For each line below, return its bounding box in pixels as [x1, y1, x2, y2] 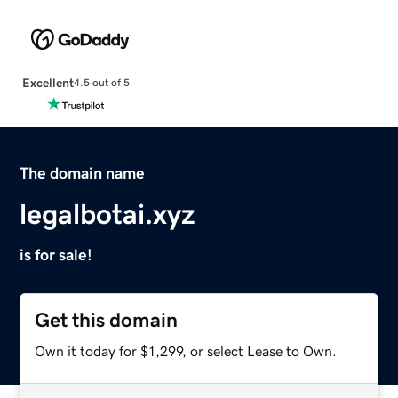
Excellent [21, 76, 74, 89]
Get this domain [35, 309, 179, 330]
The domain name [20, 164, 146, 181]
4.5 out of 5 [73, 77, 130, 89]
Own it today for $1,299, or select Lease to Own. [35, 343, 338, 358]
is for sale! [20, 246, 93, 263]
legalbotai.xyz [20, 199, 196, 228]
